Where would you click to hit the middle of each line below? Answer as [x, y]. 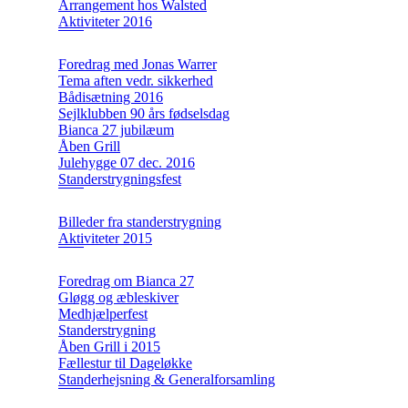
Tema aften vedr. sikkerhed [136, 81]
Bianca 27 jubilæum [116, 130]
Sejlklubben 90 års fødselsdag [144, 114]
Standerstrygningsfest [120, 179]
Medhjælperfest [103, 314]
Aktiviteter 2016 [105, 22]
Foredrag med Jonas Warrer [138, 65]
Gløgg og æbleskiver [118, 298]
